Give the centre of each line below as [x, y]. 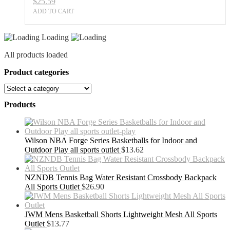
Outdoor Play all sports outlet [72, 150]
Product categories [36, 72]
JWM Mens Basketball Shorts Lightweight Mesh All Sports [121, 215]
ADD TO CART [53, 11]
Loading [56, 37]
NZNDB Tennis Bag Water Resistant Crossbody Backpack [121, 178]
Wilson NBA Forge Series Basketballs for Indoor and [111, 141]
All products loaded [36, 54]
